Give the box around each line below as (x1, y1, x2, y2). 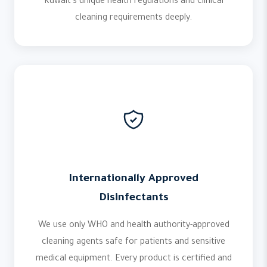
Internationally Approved (69, 173, 198, 185)
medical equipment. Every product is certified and (35, 254, 232, 264)
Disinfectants (98, 193, 169, 204)
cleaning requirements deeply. (75, 14, 192, 23)
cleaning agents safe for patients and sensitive (42, 238, 225, 247)
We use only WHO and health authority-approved (38, 221, 229, 231)
